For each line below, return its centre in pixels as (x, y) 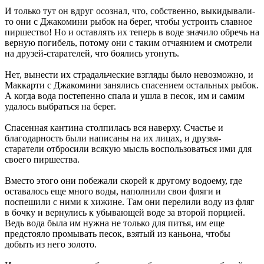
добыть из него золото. (51, 244)
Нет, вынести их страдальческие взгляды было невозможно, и (129, 74)
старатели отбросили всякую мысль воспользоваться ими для (128, 148)
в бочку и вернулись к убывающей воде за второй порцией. (125, 212)
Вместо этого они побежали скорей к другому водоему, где (123, 180)
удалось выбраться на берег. (60, 106)
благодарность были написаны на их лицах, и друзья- (113, 138)
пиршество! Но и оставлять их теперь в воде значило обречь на (132, 32)
